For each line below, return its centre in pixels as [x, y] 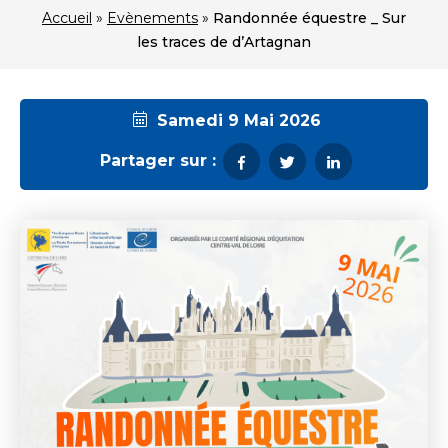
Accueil [67, 17]
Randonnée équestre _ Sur [309, 17]
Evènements [152, 17]
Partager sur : [157, 161]
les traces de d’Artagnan [224, 41]
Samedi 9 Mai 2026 [236, 120]
